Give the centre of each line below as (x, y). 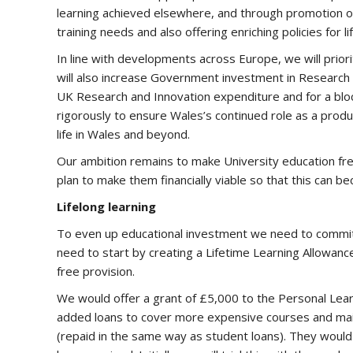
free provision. (96, 271)
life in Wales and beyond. (123, 134)
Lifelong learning (106, 206)
